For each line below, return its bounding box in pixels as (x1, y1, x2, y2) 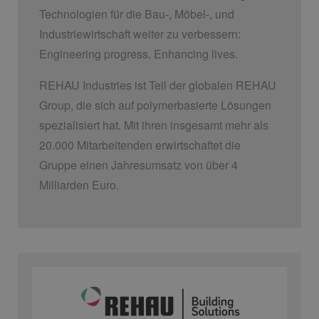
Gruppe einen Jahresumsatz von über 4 (39, 156, 238, 173)
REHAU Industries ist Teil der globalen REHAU (39, 76, 276, 93)
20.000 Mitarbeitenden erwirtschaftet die (39, 136, 241, 153)
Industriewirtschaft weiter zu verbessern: (39, 25, 241, 42)
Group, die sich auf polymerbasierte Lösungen (39, 96, 271, 113)
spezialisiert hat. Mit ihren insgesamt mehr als (39, 116, 268, 133)
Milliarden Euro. (39, 176, 119, 193)
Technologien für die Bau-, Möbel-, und (39, 5, 234, 22)
